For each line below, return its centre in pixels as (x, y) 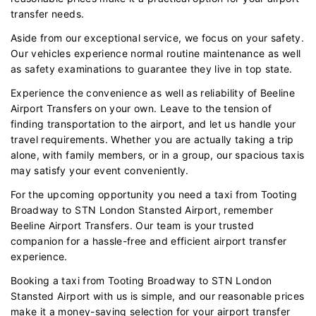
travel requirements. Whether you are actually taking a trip (152, 139)
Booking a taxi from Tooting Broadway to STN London (141, 280)
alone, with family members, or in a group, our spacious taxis (158, 154)
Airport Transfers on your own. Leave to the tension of (141, 108)
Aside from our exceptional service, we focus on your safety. (158, 37)
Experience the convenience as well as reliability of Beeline (153, 92)
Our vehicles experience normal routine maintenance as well (156, 53)
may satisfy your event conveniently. (100, 170)
